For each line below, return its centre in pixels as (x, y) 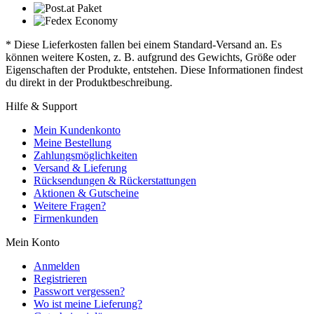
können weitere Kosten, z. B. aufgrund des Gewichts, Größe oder (151, 57)
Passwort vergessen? (79, 291)
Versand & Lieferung (80, 168)
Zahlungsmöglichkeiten (86, 155)
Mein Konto (33, 242)
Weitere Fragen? (70, 205)
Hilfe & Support (41, 106)
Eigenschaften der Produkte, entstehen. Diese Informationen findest (154, 69)
